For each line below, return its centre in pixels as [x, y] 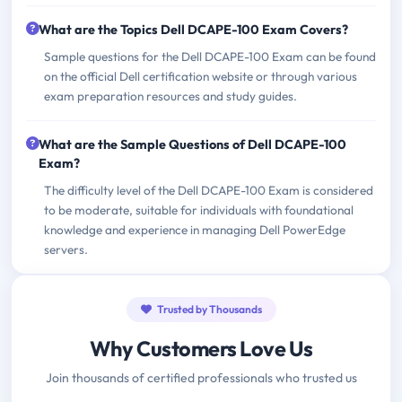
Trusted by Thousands [208, 309]
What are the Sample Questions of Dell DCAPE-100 [192, 144]
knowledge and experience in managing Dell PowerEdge [195, 229]
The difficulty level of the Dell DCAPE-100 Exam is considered [209, 190]
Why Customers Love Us [201, 348]
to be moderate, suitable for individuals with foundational [199, 210]
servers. [66, 249]
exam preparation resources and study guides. [170, 96]
